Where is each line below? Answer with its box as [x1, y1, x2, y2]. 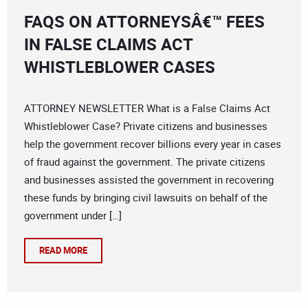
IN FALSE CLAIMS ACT [24, 33, 192, 56]
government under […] [24, 208, 122, 223]
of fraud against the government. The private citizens [24, 155, 265, 169]
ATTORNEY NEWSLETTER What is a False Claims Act [24, 101, 270, 115]
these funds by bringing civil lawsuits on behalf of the [24, 190, 267, 205]
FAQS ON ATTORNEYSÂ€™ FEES [24, 10, 265, 33]
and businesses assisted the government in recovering [24, 173, 274, 187]
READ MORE [39, 244, 87, 257]
